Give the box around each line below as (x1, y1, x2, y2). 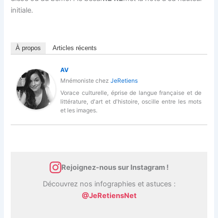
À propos (16, 44, 41, 52)
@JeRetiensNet (81, 191, 137, 200)
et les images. (60, 106, 98, 114)
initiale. (11, 6, 34, 15)
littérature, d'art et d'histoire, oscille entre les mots (60, 97, 201, 105)
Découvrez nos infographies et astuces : (42, 179, 176, 188)
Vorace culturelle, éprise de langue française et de (60, 89, 201, 96)
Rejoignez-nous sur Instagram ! (61, 163, 169, 172)
